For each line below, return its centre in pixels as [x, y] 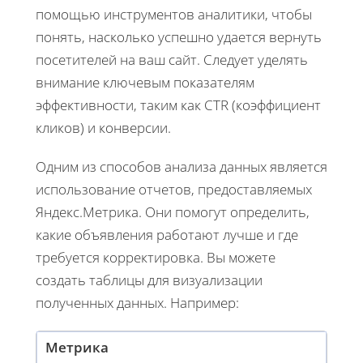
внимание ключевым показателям [145, 82]
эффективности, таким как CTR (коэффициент [178, 105]
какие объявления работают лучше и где [167, 234]
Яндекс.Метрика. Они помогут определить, [173, 211]
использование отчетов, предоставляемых [174, 189]
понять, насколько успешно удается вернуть [179, 36]
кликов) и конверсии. [103, 127]
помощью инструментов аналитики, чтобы [174, 14]
